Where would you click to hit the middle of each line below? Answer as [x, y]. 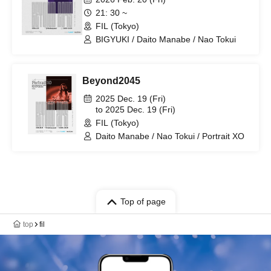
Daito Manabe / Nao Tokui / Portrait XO [170, 136]
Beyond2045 [111, 81]
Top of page [143, 201]
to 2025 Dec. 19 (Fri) [135, 109]
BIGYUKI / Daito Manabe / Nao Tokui [166, 39]
